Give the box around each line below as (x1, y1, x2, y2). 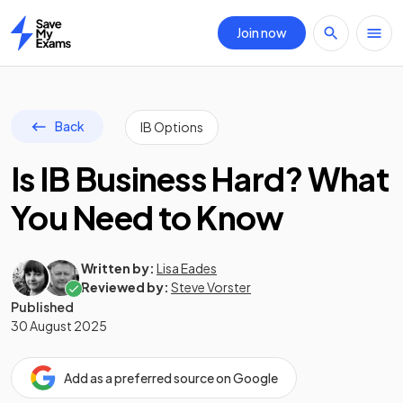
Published (11, 299, 74, 315)
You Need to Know (11, 197, 284, 237)
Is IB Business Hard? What (11, 158, 389, 199)
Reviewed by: (81, 279, 169, 295)
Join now (237, 24, 287, 40)
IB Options (140, 119, 203, 135)
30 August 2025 (11, 318, 107, 334)
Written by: (81, 260, 155, 276)
